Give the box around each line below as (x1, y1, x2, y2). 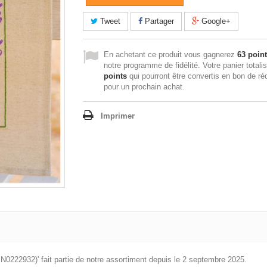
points (104, 72, 127, 81)
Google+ (199, 17, 231, 26)
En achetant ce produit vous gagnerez (104, 50, 237, 60)
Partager (142, 17, 174, 26)
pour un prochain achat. (104, 82, 185, 92)
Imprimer (101, 111, 135, 121)
